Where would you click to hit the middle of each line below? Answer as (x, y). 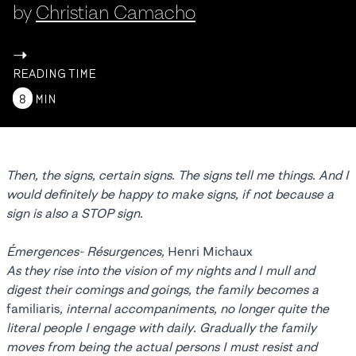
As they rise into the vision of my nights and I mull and (161, 270)
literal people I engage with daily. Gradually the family (161, 327)
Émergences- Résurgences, (87, 251)
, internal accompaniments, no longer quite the (194, 308)
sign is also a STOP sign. (75, 213)
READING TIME (54, 73)
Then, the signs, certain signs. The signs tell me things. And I (178, 175)
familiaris (33, 308)
